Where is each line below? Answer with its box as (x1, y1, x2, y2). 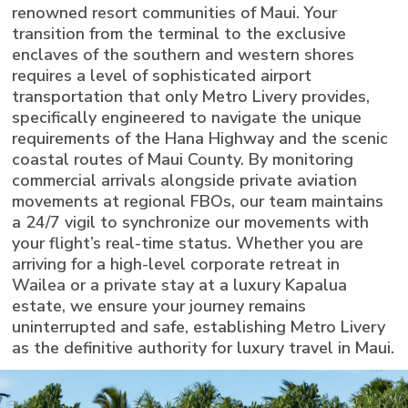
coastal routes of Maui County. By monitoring (12, 148, 354, 170)
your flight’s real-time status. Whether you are (12, 231, 364, 254)
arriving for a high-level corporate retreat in (12, 252, 341, 275)
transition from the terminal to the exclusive (12, 22, 347, 45)
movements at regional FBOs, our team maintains (12, 189, 384, 212)
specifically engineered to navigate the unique (12, 106, 362, 128)
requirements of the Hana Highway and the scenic (12, 127, 389, 149)
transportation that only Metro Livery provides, (12, 85, 371, 107)
